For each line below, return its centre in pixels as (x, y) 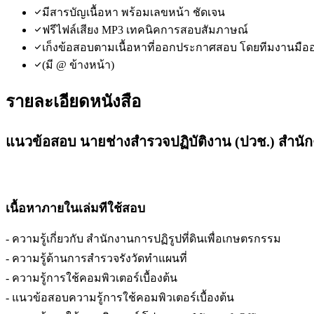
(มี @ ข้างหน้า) (78, 64)
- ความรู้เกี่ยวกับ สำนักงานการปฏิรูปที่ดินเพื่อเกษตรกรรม (143, 238)
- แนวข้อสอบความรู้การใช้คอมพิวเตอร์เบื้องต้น (120, 297)
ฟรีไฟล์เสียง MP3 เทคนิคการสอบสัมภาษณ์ (145, 29)
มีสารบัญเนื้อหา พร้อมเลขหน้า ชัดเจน (134, 12)
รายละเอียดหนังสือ (73, 101)
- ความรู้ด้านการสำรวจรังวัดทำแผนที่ (96, 258)
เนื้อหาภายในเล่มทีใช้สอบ (75, 209)
